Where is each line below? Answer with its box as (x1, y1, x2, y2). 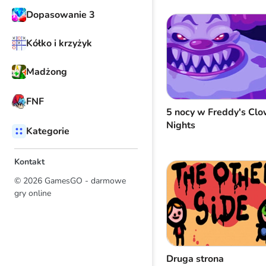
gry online (14, 188, 51, 199)
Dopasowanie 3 (26, 8, 95, 21)
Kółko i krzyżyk (26, 37, 92, 50)
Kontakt (14, 156, 45, 167)
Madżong (26, 65, 67, 78)
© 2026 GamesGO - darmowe (14, 175, 126, 186)
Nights (166, 119, 195, 132)
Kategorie (26, 125, 69, 138)
